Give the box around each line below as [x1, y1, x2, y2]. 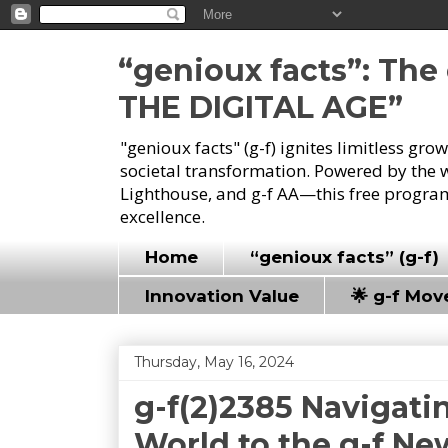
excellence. [120, 205, 205, 228]
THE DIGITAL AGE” [118, 89, 403, 126]
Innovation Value [144, 285, 299, 306]
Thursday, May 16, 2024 [134, 352, 294, 371]
